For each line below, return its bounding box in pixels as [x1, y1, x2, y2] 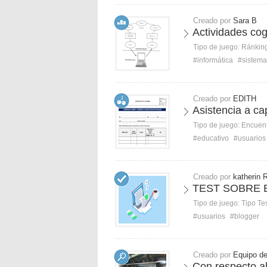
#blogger [230, 212, 259, 221]
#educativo [193, 134, 229, 142]
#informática [193, 56, 233, 64]
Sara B [233, 16, 257, 25]
